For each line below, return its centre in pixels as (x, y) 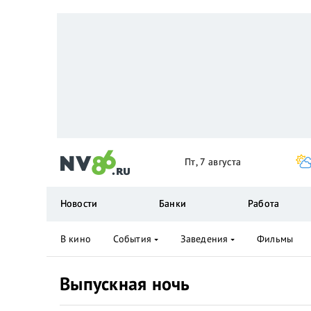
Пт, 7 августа (213, 162)
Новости (79, 203)
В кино (76, 239)
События (132, 239)
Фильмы (275, 239)
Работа (263, 203)
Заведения (204, 239)
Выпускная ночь (125, 284)
